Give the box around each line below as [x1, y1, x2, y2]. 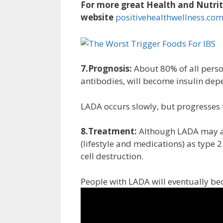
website [81, 11, 113, 23]
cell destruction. [81, 150, 143, 162]
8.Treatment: [81, 125, 137, 137]
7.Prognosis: [81, 63, 132, 75]
